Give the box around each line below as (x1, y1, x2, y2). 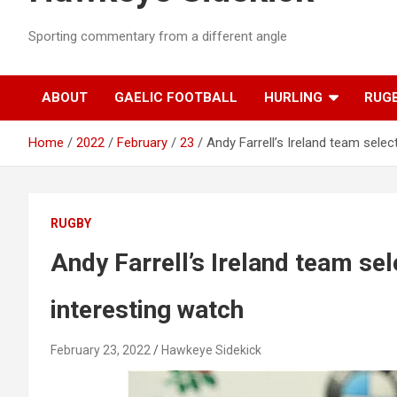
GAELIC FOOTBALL (114, 90, 237, 106)
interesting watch (51, 295, 244, 325)
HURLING (264, 90, 323, 106)
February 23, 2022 (51, 343, 151, 358)
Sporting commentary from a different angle (28, 28, 287, 45)
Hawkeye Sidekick (161, 343, 261, 358)
